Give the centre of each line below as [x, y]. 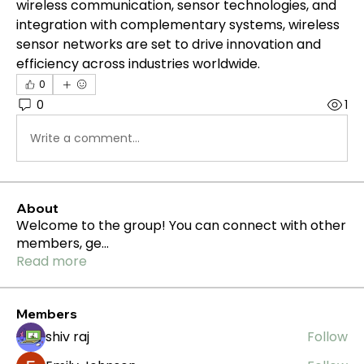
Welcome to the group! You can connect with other [181, 225]
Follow [327, 337]
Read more [52, 261]
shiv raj [67, 337]
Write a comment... [85, 138]
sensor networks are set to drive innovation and [169, 44]
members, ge [59, 243]
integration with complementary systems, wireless [178, 25]
